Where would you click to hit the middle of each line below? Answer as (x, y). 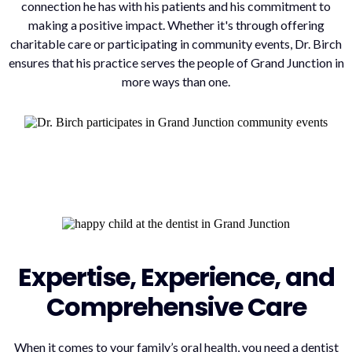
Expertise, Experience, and (176, 277)
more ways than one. (176, 81)
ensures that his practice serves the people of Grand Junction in (176, 62)
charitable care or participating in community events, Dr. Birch (176, 43)
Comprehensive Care (176, 307)
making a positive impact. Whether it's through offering (176, 24)
